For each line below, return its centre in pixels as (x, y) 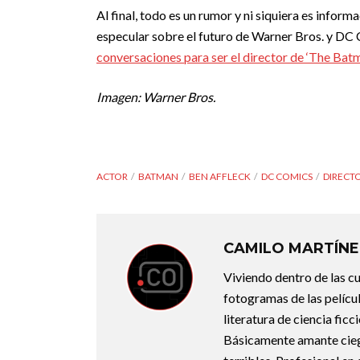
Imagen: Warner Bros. (157, 97)
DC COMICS (287, 176)
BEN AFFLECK (220, 176)
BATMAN (158, 176)
